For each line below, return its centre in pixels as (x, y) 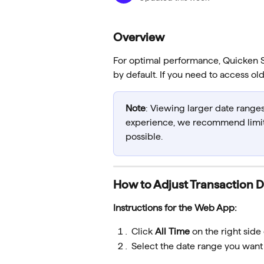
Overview (139, 37)
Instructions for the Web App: (175, 208)
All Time (172, 232)
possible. (144, 136)
